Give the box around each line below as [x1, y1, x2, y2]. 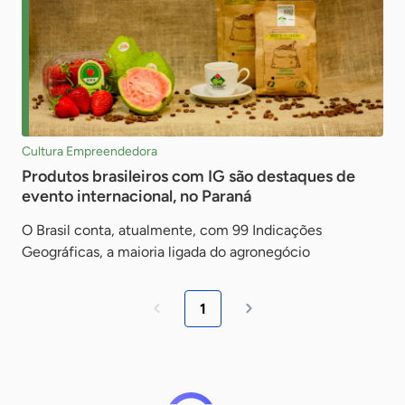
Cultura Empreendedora [22, 143, 157, 159]
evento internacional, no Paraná [22, 185, 251, 206]
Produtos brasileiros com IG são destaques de [22, 165, 355, 186]
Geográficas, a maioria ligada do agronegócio [22, 242, 310, 260]
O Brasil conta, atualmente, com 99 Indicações [22, 221, 322, 239]
